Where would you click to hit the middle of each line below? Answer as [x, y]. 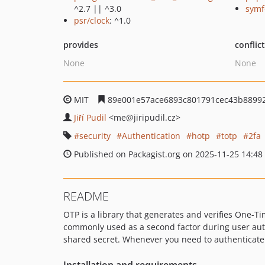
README [86, 196]
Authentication [151, 136]
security [95, 136]
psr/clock [92, 20]
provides [81, 45]
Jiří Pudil [90, 117]
